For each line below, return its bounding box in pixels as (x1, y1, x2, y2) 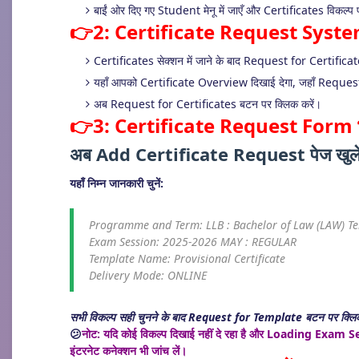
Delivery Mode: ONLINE (86, 268, 207, 283)
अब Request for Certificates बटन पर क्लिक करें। (94, 96, 321, 111)
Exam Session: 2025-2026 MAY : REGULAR (86, 234, 296, 249)
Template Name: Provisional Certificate (86, 251, 285, 266)
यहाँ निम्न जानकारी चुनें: (70, 175, 163, 191)
